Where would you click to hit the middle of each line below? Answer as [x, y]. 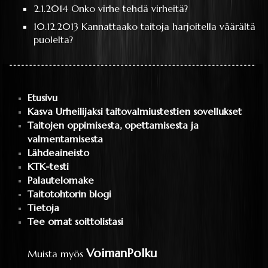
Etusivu [42, 98]
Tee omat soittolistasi [75, 222]
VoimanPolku [121, 253]
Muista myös [57, 253]
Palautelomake [60, 181]
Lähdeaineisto [58, 153]
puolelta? [54, 40]
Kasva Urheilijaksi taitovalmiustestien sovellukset [134, 112]
